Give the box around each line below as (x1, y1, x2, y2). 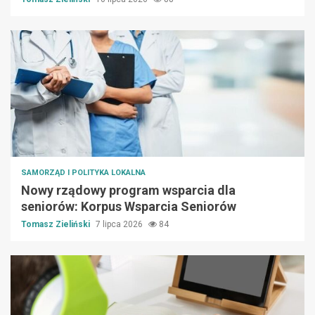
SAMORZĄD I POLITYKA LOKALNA (21, 168, 146, 178)
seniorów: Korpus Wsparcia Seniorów (21, 199, 236, 214)
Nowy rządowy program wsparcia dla (21, 183, 236, 198)
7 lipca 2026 (96, 219, 145, 230)
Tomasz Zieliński (21, 219, 92, 230)
